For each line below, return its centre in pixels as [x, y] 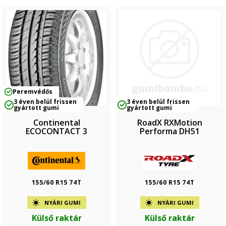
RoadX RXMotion [169, 123]
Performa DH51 [169, 131]
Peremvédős [33, 92]
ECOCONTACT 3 [56, 131]
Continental [56, 123]
